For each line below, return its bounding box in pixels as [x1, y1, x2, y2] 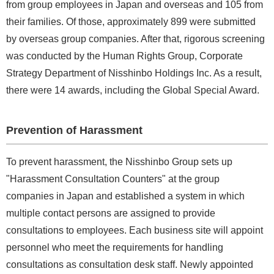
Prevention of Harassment [6, 124, 143, 136]
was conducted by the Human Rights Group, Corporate [6, 50, 243, 61]
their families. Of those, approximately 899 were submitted [6, 16, 256, 27]
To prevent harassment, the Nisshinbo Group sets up [6, 156, 232, 167]
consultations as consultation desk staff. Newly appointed [6, 259, 253, 270]
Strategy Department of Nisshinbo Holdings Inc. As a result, [6, 67, 262, 78]
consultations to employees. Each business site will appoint [6, 224, 263, 235]
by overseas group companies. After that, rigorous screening [6, 33, 265, 44]
